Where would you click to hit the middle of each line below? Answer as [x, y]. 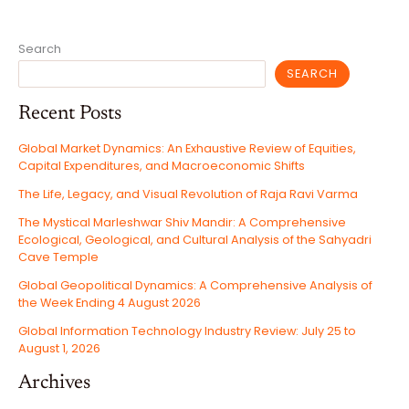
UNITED [57, 21]
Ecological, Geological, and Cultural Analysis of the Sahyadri [195, 240]
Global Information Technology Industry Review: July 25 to [187, 331]
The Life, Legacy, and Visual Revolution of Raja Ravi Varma [188, 194]
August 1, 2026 [59, 349]
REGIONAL [64, 71]
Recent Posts [70, 115]
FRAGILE [59, 61]
